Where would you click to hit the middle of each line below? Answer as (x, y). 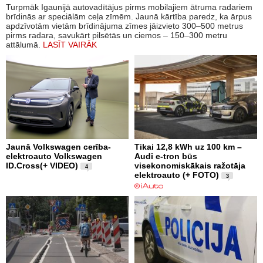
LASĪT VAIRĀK (70, 45)
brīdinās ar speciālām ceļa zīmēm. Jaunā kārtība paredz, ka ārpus (129, 17)
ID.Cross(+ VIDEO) (42, 165)
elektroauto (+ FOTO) (177, 175)
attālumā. (24, 45)
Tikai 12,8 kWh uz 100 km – (188, 146)
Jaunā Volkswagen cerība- (58, 146)
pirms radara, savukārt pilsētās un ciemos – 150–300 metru (117, 36)
